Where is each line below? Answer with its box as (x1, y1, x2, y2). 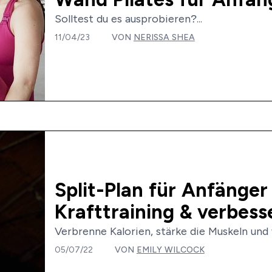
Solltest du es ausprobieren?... (54, 12, 202, 25)
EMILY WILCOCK (136, 244, 205, 254)
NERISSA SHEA (133, 32, 195, 42)
